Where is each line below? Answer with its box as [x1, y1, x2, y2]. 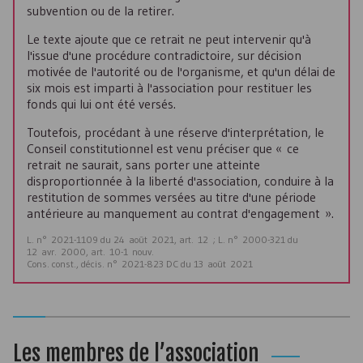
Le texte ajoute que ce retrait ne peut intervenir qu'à [27, 31, 311, 47]
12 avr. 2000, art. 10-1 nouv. [27, 246, 154, 258]
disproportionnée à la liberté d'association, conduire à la [27, 173, 334, 189]
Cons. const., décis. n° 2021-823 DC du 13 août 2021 [27, 258, 253, 270]
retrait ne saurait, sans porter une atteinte [27, 156, 260, 173]
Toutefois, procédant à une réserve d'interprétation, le [27, 124, 324, 140]
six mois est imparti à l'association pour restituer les [27, 79, 312, 96]
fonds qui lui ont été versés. [27, 96, 176, 112]
